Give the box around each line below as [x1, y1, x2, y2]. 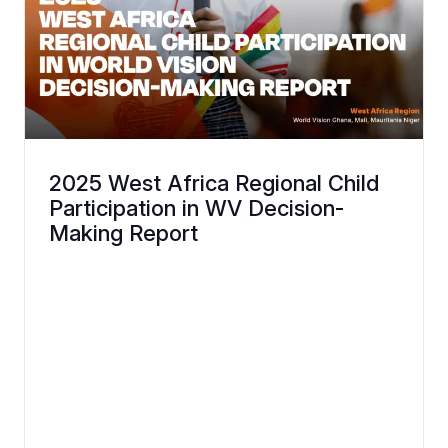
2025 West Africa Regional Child [49, 169, 379, 196]
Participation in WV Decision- [49, 194, 344, 221]
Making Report [49, 219, 198, 246]
